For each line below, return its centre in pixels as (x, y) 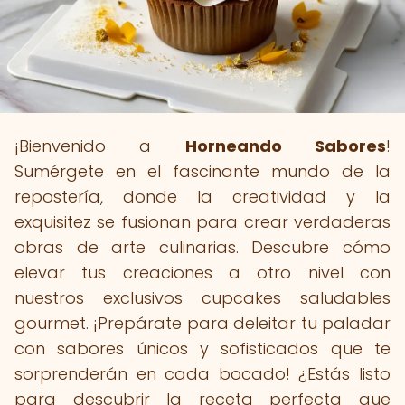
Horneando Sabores (286, 146)
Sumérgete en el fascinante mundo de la (202, 171)
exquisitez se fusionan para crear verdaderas (202, 222)
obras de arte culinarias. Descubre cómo (202, 247)
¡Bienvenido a (100, 146)
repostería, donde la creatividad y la (202, 197)
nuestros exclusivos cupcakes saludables (202, 298)
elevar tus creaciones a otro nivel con (202, 273)
